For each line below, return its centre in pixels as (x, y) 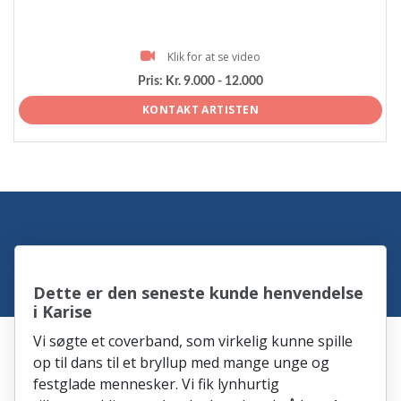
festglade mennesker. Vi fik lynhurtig (157, 384)
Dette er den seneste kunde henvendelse (199, 292)
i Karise (63, 311)
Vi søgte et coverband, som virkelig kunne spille (193, 341)
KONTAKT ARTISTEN (200, 109)
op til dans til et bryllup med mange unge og (182, 362)
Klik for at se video (214, 56)
